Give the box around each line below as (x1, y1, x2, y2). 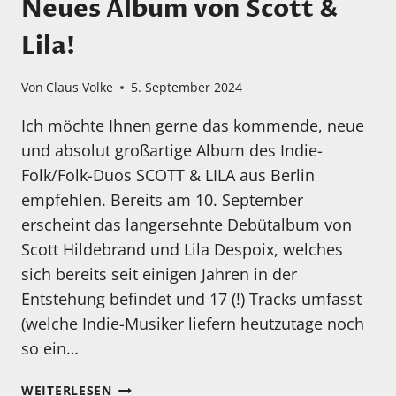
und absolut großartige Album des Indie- (21, 140, 323, 162)
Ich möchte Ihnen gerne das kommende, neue (21, 115, 364, 137)
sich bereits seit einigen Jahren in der (21, 263, 297, 286)
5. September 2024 (131, 79, 243, 96)
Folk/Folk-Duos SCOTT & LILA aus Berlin (21, 164, 315, 187)
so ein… (21, 338, 79, 360)
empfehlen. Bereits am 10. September (21, 189, 303, 211)
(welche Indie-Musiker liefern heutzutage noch (21, 313, 364, 335)
